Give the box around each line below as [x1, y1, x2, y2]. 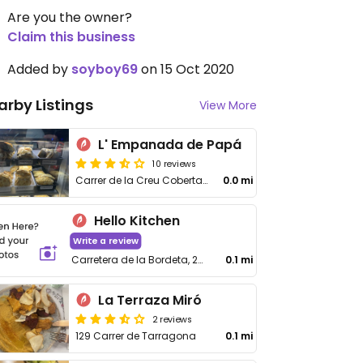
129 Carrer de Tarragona [75, 329, 197, 343]
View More [199, 97, 257, 113]
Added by [7, 60, 71, 79]
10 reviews [152, 156, 197, 169]
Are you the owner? [7, 8, 132, 27]
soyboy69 [71, 60, 138, 79]
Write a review [72, 234, 139, 248]
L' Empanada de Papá [98, 135, 242, 154]
